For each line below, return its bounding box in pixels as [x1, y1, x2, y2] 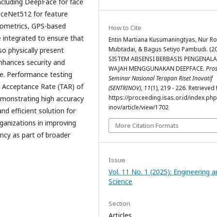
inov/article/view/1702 [108, 103, 169, 111]
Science [108, 176, 132, 186]
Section [108, 199, 130, 208]
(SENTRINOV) [108, 83, 141, 92]
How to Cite [108, 23, 141, 32]
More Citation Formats [115, 121, 179, 130]
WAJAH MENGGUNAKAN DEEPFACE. [108, 64, 206, 73]
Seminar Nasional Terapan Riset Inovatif [108, 74, 213, 82]
